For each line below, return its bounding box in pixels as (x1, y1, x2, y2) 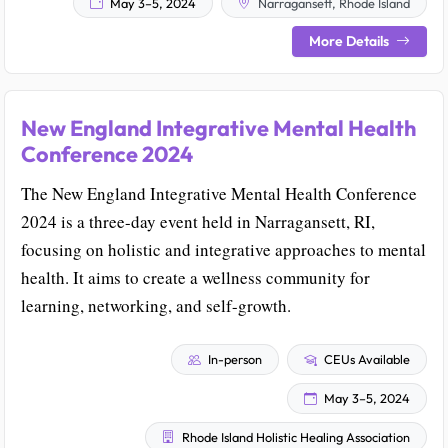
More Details (309, 32, 392, 51)
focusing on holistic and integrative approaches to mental (21, 238, 426, 262)
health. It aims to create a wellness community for (21, 266, 370, 290)
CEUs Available (321, 351, 410, 368)
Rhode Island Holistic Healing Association (179, 428, 410, 445)
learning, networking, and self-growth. (21, 294, 291, 318)
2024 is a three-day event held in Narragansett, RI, (21, 210, 375, 234)
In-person (205, 351, 262, 368)
